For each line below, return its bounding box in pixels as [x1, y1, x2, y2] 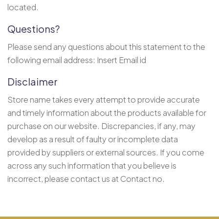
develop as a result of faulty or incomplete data [7, 133, 178, 144]
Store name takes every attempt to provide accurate [7, 94, 200, 105]
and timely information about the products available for [7, 107, 206, 118]
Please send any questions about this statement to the [7, 41, 205, 52]
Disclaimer [7, 75, 58, 88]
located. [7, 1, 39, 12]
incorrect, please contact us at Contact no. [7, 173, 165, 184]
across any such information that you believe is [7, 160, 176, 171]
